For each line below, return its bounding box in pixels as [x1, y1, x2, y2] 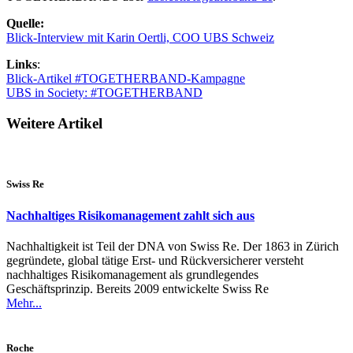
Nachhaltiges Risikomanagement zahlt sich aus [6, 208, 255, 222]
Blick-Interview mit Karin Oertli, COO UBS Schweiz [6, 30, 274, 44]
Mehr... [6, 295, 42, 310]
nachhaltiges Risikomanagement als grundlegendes [6, 267, 258, 281]
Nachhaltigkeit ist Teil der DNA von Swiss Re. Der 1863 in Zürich [6, 239, 339, 253]
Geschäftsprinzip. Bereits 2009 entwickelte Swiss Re [6, 281, 269, 295]
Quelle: [6, 16, 44, 30]
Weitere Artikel [6, 114, 102, 132]
